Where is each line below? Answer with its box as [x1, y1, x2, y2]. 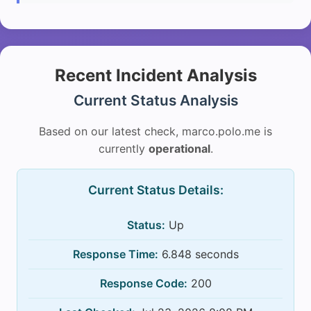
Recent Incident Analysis [54, 65, 257, 85]
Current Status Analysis [73, 91, 238, 109]
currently [98, 141, 149, 155]
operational [148, 141, 210, 155]
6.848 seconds [158, 246, 239, 261]
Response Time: [72, 246, 158, 261]
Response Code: [99, 276, 187, 290]
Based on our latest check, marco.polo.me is [39, 124, 272, 138]
